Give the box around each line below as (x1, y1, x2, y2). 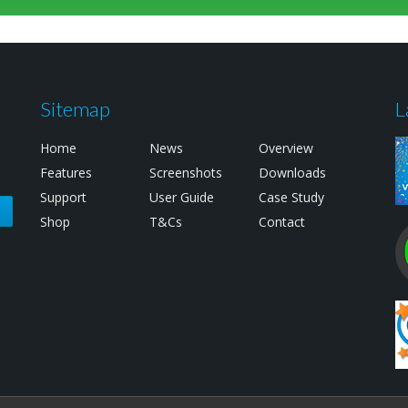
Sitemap (40, 97, 110, 122)
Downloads (258, 164, 326, 182)
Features (40, 164, 92, 182)
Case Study (258, 189, 324, 207)
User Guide (148, 189, 214, 207)
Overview (258, 139, 313, 158)
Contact (258, 213, 305, 231)
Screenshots (148, 164, 222, 182)
